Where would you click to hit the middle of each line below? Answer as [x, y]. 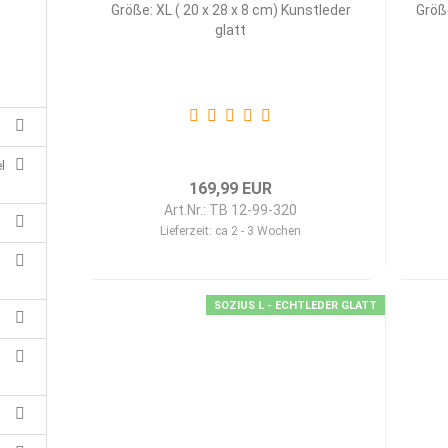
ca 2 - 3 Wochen [258, 231]
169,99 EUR [231, 188]
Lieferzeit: [188, 231]
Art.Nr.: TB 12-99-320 [231, 210]
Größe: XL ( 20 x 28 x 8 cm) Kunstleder [230, 10]
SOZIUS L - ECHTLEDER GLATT [295, 305]
